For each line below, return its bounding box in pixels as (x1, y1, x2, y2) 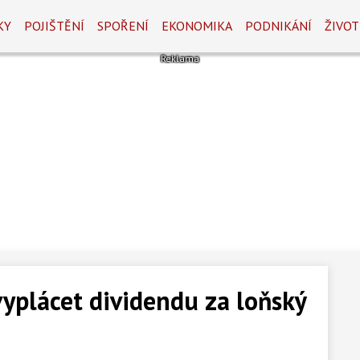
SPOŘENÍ (97, 18, 149, 34)
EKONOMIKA (162, 18, 233, 34)
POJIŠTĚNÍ (24, 18, 85, 34)
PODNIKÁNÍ (245, 18, 313, 34)
